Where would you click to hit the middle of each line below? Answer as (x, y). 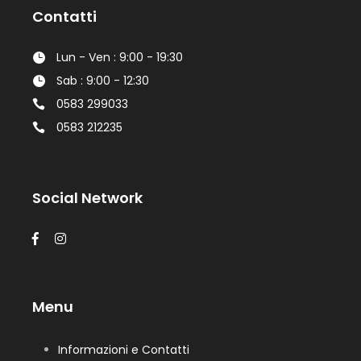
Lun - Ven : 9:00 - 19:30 (120, 57)
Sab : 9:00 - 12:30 (103, 81)
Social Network (87, 198)
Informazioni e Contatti (124, 350)
